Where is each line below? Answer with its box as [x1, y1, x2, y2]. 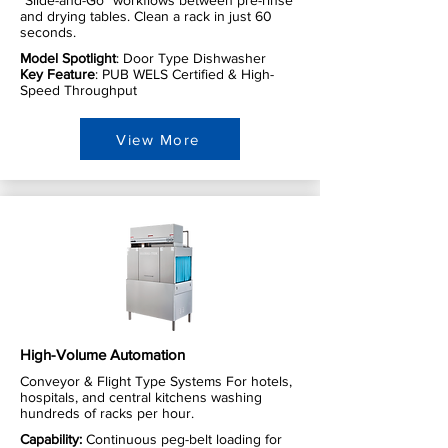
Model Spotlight [20, 50, 116, 67]
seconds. [20, 24, 76, 41]
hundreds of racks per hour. [20, 405, 194, 422]
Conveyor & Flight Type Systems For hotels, [20, 373, 292, 390]
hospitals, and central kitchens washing [20, 389, 262, 406]
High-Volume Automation [20, 346, 185, 364]
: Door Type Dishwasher [116, 50, 266, 67]
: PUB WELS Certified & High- [95, 66, 274, 83]
